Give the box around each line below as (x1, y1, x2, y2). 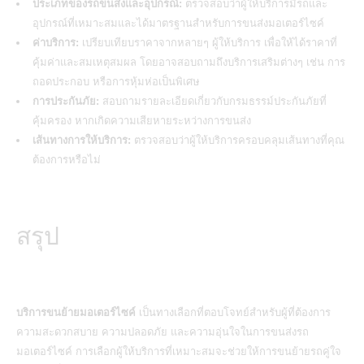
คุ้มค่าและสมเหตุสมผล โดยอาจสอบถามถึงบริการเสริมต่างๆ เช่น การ (32, 55, 345, 68)
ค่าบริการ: (32, 36, 79, 49)
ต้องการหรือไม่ (32, 153, 101, 166)
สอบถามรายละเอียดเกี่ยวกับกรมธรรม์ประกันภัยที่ (99, 94, 327, 107)
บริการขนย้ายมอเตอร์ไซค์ (16, 305, 136, 318)
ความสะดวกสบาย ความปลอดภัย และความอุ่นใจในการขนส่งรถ (16, 325, 309, 338)
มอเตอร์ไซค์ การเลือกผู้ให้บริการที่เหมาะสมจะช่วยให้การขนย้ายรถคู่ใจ (16, 344, 341, 357)
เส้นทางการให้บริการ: (32, 133, 131, 146)
